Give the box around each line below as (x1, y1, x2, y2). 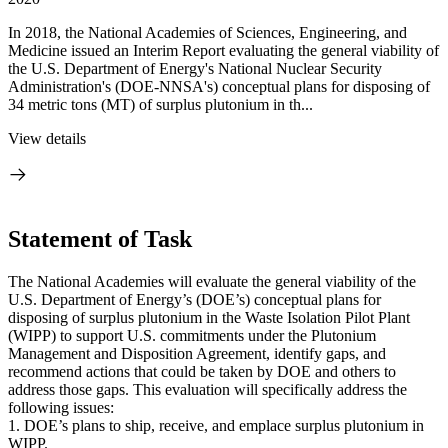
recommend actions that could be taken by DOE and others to (8, 362, 396, 380)
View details (8, 130, 86, 147)
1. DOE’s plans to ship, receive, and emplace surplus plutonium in (8, 416, 424, 434)
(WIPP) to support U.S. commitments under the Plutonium (8, 326, 376, 344)
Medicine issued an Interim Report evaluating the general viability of (8, 42, 439, 59)
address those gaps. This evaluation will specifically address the (8, 380, 407, 398)
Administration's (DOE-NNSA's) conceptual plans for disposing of (8, 78, 430, 95)
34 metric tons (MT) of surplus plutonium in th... (8, 96, 313, 113)
